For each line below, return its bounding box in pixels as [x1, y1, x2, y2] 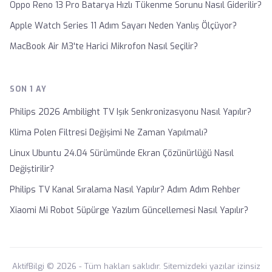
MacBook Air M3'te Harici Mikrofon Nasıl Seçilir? [10, 41, 198, 52]
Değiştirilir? [10, 163, 54, 175]
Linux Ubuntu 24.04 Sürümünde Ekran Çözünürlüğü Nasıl [10, 148, 234, 159]
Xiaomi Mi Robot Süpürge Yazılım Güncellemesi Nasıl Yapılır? [10, 205, 248, 216]
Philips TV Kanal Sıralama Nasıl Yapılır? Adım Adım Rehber [10, 184, 240, 195]
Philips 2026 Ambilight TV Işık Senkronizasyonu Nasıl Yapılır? [10, 106, 251, 118]
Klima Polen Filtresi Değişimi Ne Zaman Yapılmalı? [10, 127, 208, 138]
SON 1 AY [10, 84, 47, 94]
